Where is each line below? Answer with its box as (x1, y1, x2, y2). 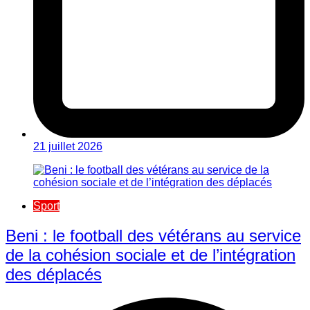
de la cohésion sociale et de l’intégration (6, 245, 295, 264)
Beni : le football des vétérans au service (6, 226, 301, 245)
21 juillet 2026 (33, 140, 102, 152)
